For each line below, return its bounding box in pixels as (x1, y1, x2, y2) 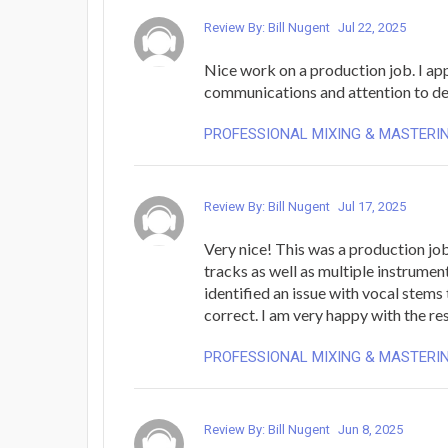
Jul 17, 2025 (338, 198, 406, 214)
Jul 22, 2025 (338, 19, 406, 35)
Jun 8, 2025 (338, 421, 403, 437)
